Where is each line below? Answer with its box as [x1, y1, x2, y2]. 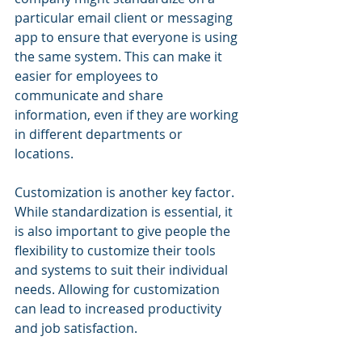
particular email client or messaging [15, 9, 236, 27]
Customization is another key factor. [15, 183, 238, 201]
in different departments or [15, 125, 186, 143]
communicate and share [15, 86, 166, 104]
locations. [15, 145, 74, 162]
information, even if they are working [15, 106, 242, 124]
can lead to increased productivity [15, 300, 225, 318]
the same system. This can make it [15, 48, 225, 65]
